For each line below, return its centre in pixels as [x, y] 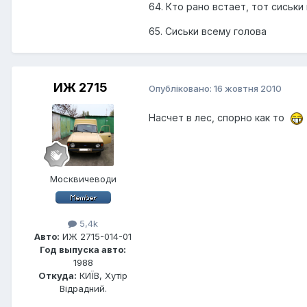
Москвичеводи [83, 179]
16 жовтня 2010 [248, 88]
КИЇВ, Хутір [102, 276]
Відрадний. [83, 289]
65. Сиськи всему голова [208, 32]
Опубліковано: [181, 88]
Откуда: [58, 276]
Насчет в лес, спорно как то [219, 118]
